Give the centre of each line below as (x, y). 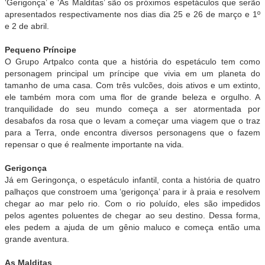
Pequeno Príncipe (41, 49)
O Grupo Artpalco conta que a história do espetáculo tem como (132, 61)
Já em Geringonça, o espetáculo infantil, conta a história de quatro (132, 180)
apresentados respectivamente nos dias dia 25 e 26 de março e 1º (132, 14)
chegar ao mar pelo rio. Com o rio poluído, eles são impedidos (132, 203)
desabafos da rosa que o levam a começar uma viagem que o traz (132, 120)
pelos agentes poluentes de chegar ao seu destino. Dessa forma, (132, 215)
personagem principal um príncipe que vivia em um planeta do (132, 73)
